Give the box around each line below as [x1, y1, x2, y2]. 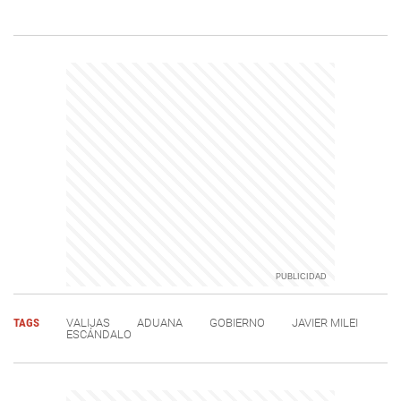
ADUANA [137, 316, 183, 330]
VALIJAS [66, 316, 110, 330]
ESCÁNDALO [66, 328, 132, 342]
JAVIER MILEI [292, 316, 358, 330]
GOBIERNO [209, 316, 265, 330]
